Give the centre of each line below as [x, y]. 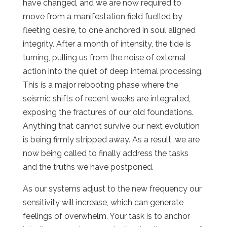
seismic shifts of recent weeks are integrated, [106, 98]
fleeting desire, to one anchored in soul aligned [109, 30]
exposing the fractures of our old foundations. [108, 112]
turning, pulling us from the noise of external [104, 57]
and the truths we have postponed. [88, 167]
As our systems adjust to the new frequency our [112, 188]
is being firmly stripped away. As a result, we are [111, 139]
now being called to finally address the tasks [105, 153]
